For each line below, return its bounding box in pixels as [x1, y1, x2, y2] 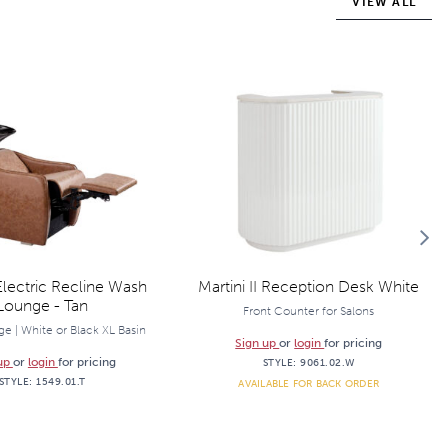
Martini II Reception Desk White [198, 277, 420, 296]
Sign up [235, 336, 280, 350]
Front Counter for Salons [243, 304, 375, 318]
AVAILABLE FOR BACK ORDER [238, 378, 380, 389]
